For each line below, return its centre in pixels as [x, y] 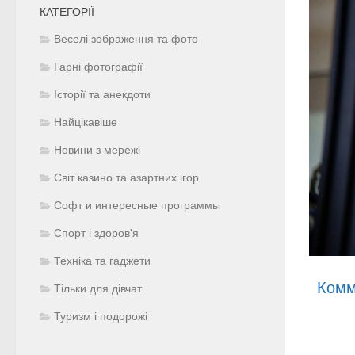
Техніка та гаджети [102, 261]
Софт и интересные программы [137, 205]
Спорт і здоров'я [96, 233]
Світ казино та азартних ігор [126, 177]
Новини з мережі [97, 150]
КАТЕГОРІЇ [67, 11]
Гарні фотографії [98, 67]
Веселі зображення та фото [126, 39]
